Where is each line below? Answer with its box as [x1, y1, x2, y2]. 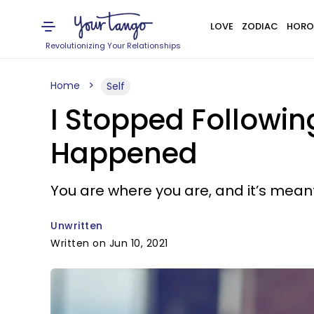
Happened [50, 134, 198, 173]
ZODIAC [241, 20, 278, 33]
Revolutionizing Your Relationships [46, 40, 182, 51]
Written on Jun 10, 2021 [50, 236, 168, 250]
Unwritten [50, 219, 103, 233]
